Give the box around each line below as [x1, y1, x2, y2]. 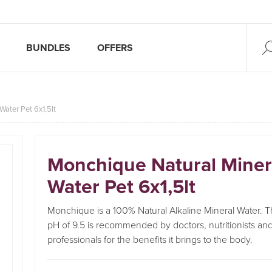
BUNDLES [26, 41, 70, 55]
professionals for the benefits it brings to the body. [47, 233, 253, 246]
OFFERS [97, 41, 133, 55]
